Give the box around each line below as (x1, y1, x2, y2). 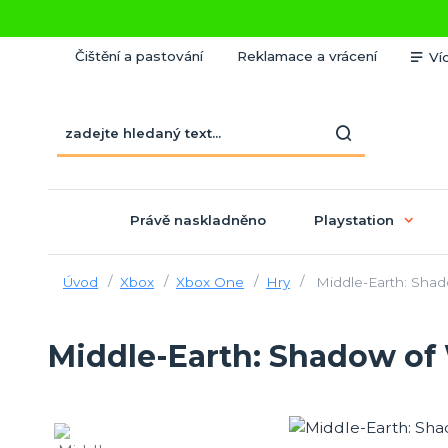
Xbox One (175, 273, 244, 290)
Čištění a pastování (74, 48, 203, 64)
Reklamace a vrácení (236, 48, 377, 64)
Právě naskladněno (129, 211, 266, 228)
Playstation (313, 211, 394, 228)
